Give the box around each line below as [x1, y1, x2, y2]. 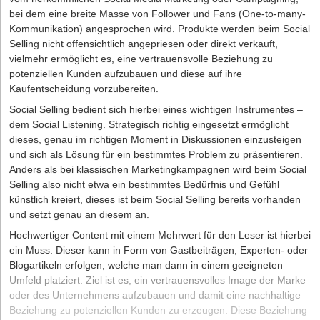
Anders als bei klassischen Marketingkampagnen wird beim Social [9, 164, 306, 176]
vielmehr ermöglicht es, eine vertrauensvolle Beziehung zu [9, 53, 273, 65]
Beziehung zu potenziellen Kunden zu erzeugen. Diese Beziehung [9, 304, 307, 316]
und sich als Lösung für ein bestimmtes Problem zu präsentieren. [9, 149, 303, 161]
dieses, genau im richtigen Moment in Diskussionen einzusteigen [9, 134, 301, 146]
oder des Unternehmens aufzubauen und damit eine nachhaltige [9, 289, 301, 301]
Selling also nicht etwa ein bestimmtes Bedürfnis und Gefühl [9, 179, 279, 191]
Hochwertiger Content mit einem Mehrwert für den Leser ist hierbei [9, 229, 311, 241]
